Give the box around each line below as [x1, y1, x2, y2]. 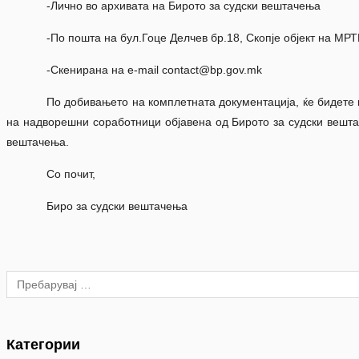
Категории [6, 337, 80, 353]
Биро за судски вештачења [46, 200, 188, 213]
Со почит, [46, 167, 95, 181]
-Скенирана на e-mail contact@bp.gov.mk [46, 63, 262, 77]
